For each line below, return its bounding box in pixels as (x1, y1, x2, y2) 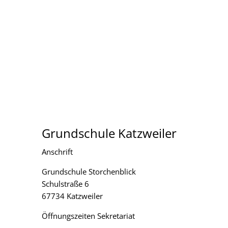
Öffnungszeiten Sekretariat (42, 210, 135, 221)
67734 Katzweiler (42, 190, 105, 201)
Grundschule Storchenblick (42, 166, 136, 177)
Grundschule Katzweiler (42, 125, 177, 141)
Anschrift (42, 146, 73, 157)
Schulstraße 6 (42, 178, 89, 189)
